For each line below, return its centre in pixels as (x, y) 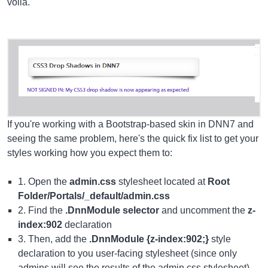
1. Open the (44, 182)
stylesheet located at (162, 182)
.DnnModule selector (112, 211)
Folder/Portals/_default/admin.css (94, 196)
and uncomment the (203, 211)
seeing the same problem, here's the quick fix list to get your (133, 139)
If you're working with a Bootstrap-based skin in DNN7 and (130, 124)
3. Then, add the (54, 239)
